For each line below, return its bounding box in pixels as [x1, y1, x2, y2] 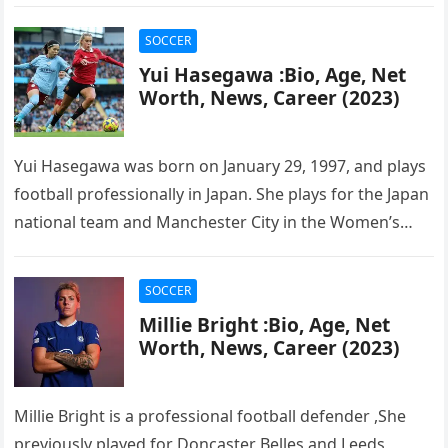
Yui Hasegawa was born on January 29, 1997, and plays [14, 155, 427, 177]
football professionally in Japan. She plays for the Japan [14, 183, 430, 205]
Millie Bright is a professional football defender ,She [14, 405, 407, 427]
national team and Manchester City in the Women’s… [14, 211, 414, 233]
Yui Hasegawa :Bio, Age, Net [139, 61, 407, 88]
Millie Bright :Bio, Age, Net [139, 311, 391, 338]
